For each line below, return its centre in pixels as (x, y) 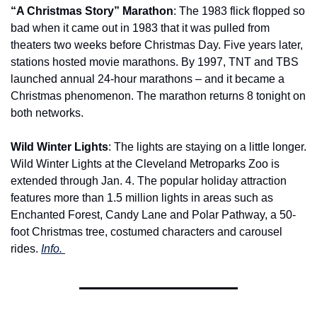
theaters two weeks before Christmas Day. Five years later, (157, 45)
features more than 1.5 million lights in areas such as (142, 198)
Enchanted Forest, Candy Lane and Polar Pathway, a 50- (153, 215)
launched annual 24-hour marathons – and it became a (148, 79)
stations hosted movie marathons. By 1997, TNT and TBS (155, 62)
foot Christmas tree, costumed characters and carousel (146, 232)
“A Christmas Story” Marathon (92, 11)
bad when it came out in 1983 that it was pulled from (140, 28)
